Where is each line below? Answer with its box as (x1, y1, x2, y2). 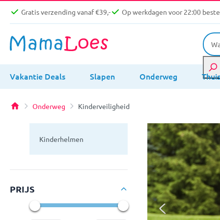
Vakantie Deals (10, 70, 65, 82)
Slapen (90, 70, 115, 82)
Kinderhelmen (39, 134, 83, 143)
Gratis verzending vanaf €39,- (21, 7, 110, 17)
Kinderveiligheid (78, 101, 130, 110)
